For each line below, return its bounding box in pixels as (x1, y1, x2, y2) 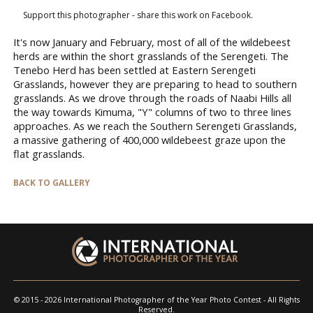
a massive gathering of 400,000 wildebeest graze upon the (13, 133, 286, 147)
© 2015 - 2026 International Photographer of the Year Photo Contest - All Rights (13, 295, 300, 305)
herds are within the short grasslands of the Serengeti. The (13, 49, 289, 64)
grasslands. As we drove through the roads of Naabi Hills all (13, 91, 291, 105)
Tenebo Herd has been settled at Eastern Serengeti (13, 63, 256, 78)
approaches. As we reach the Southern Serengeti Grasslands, (13, 119, 297, 133)
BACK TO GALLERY (13, 177, 90, 189)
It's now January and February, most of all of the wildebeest (13, 35, 291, 50)
